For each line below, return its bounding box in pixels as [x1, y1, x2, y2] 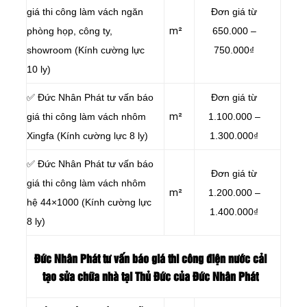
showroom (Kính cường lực [27, 44, 145, 56]
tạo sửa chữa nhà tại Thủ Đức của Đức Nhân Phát [42, 272, 258, 283]
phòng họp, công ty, [27, 25, 112, 36]
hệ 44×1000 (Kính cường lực [27, 196, 151, 208]
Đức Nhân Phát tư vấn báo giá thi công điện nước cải [34, 254, 267, 265]
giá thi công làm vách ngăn [27, 5, 143, 17]
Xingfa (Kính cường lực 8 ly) [27, 130, 148, 141]
